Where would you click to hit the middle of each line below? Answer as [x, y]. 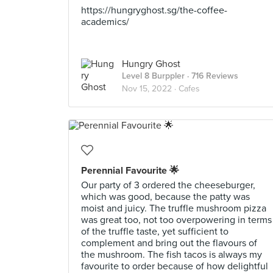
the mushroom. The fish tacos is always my [172, 255]
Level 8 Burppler [153, 76]
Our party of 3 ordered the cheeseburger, [168, 185]
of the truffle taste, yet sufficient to [155, 232]
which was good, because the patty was [165, 197]
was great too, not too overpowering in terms [176, 220]
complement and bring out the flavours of [169, 243]
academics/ [105, 22]
